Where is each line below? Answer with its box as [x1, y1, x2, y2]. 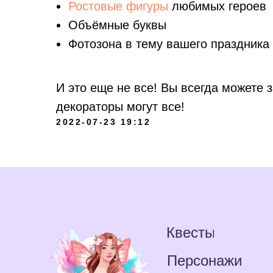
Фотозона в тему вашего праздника [68, 37, 269, 51]
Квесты [166, 224, 215, 241]
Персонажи [167, 252, 242, 269]
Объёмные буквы [68, 18, 166, 32]
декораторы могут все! [56, 100, 185, 113]
